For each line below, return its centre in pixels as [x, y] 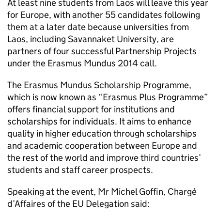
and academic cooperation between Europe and [102, 146]
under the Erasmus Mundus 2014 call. [82, 63]
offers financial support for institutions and [91, 109]
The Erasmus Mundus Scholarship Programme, [99, 85]
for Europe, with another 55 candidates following [104, 15]
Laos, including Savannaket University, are [91, 39]
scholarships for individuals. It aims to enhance [99, 121]
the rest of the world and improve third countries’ [104, 158]
